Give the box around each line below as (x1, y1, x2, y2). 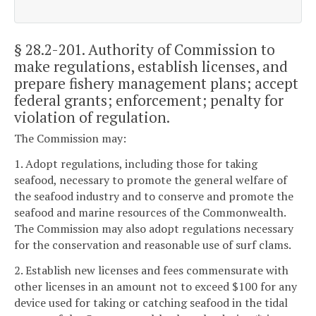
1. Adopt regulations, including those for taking (14, 155, 257, 171)
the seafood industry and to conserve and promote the (14, 188, 293, 204)
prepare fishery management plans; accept (14, 73, 298, 93)
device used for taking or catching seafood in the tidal (14, 294, 288, 310)
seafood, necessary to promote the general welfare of (14, 171, 287, 188)
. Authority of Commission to (82, 39, 275, 59)
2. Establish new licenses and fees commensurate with (14, 262, 288, 278)
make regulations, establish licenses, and (14, 56, 288, 76)
